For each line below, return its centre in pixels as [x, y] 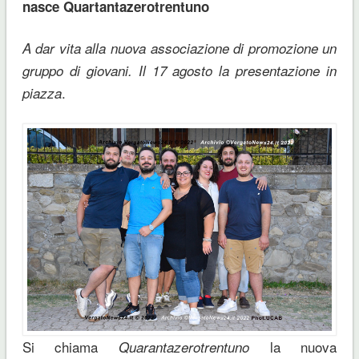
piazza [42, 93]
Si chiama [70, 347]
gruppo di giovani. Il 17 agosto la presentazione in [179, 70]
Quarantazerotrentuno [184, 347]
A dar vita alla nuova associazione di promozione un [179, 48]
